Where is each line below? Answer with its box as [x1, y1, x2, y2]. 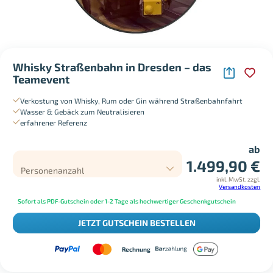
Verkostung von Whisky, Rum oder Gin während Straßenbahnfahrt [19, 96, 243, 105]
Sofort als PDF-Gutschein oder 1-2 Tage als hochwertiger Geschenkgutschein [17, 197, 236, 205]
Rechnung [122, 245, 151, 253]
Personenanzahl [21, 165, 85, 175]
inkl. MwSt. [216, 175, 247, 183]
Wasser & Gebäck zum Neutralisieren [19, 107, 144, 116]
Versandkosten [219, 182, 261, 190]
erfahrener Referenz [19, 118, 87, 127]
